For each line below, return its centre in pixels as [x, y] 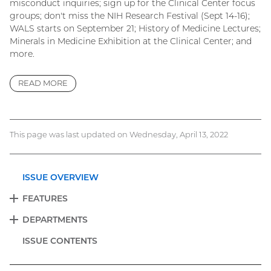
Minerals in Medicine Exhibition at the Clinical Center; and [131, 41]
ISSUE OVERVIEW [60, 177]
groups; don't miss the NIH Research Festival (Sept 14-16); [130, 15]
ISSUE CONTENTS [60, 240]
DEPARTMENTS [55, 219]
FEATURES [45, 198]
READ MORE [43, 83]
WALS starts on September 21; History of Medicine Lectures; [135, 28]
